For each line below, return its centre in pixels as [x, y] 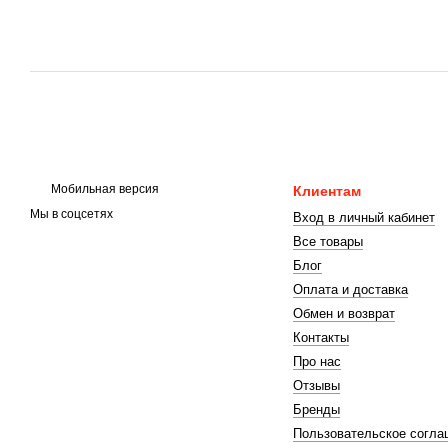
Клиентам [326, 191]
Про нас [316, 361]
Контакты [320, 337]
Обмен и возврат [343, 313]
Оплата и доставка [350, 289]
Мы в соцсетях [71, 214]
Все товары [327, 241]
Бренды [316, 409]
